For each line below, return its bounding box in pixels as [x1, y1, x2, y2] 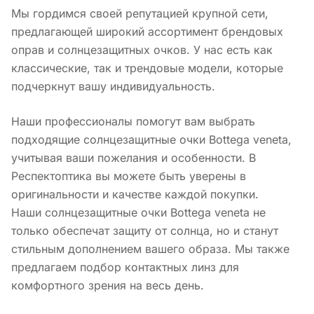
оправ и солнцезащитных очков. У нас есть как [11, 42, 273, 57]
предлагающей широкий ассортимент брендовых [11, 24, 283, 39]
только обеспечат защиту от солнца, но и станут [11, 223, 278, 238]
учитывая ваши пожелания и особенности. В [11, 150, 256, 165]
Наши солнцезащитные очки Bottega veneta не [11, 205, 266, 219]
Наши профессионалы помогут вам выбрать [11, 114, 255, 128]
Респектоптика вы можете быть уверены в [11, 168, 246, 183]
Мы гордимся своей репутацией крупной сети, [11, 6, 268, 20]
